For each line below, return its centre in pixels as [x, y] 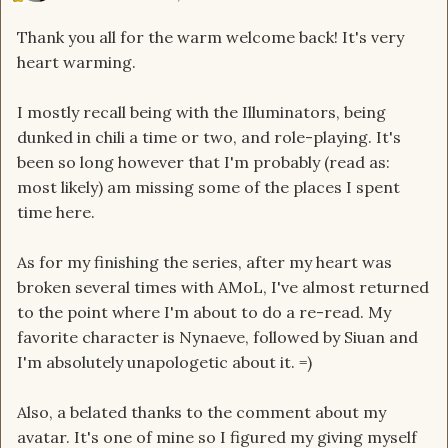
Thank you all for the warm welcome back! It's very [210, 36]
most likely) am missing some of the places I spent [208, 186]
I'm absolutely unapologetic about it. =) [164, 361]
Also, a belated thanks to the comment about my [201, 411]
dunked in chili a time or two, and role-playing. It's [209, 136]
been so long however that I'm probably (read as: [203, 161]
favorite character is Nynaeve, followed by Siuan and [217, 336]
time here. [56, 211]
